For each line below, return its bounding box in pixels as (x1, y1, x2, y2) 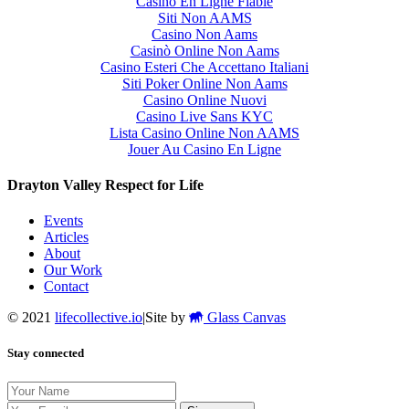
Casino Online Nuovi (142, 91, 267, 108)
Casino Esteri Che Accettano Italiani (100, 58, 309, 75)
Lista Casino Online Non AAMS (110, 124, 299, 141)
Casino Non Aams (152, 26, 257, 42)
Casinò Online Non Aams (130, 42, 279, 58)
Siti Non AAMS (157, 9, 252, 26)
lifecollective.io (55, 309, 142, 326)
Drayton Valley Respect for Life (7, 176, 204, 193)
